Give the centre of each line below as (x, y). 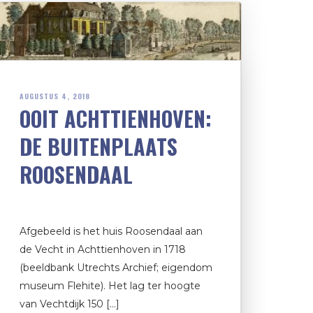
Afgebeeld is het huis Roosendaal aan (111, 232)
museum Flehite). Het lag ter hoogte (110, 286)
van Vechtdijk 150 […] (70, 304)
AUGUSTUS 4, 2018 (55, 96)
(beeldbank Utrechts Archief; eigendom (116, 268)
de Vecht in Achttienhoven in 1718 (103, 250)
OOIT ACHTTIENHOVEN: (116, 119)
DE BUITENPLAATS (99, 147)
